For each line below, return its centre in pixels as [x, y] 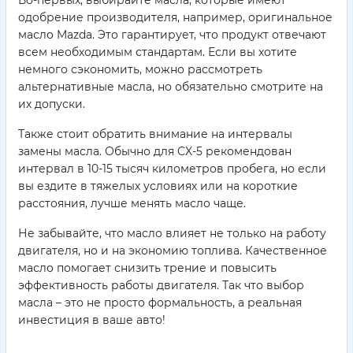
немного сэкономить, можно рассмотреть [140, 70]
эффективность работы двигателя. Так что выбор [161, 286]
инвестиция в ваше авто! [92, 320]
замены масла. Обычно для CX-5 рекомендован [155, 152]
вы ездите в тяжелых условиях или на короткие [158, 186]
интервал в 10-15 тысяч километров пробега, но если [172, 169]
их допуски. [52, 104]
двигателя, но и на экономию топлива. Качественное [173, 251]
